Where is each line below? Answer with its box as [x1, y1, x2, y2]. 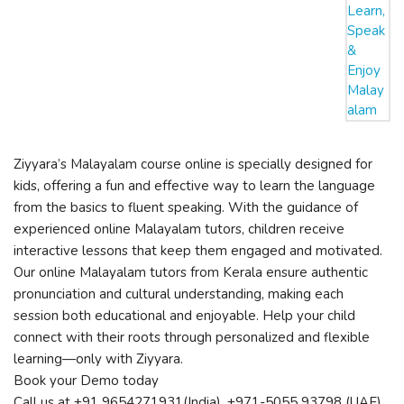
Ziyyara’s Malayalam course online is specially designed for [14, 155, 372, 173]
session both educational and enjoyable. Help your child [14, 307, 355, 325]
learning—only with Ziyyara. [14, 350, 183, 368]
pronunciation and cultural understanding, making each [14, 285, 344, 303]
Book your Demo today [14, 372, 159, 390]
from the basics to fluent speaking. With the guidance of [14, 198, 358, 216]
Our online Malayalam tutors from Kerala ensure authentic [14, 263, 368, 281]
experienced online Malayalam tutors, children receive [14, 220, 344, 238]
